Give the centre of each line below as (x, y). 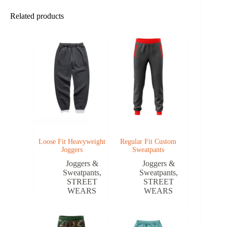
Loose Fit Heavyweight (72, 141)
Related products (37, 16)
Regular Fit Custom (148, 141)
